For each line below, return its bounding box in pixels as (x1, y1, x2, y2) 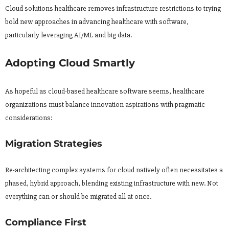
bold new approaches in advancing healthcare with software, (5, 17, 189, 27)
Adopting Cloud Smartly (5, 57, 135, 70)
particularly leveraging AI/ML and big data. (5, 31, 132, 40)
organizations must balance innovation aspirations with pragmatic (5, 100, 205, 109)
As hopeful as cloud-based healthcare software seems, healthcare (5, 87, 204, 96)
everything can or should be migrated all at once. (5, 192, 151, 201)
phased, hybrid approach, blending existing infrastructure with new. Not (5, 179, 218, 188)
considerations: (5, 113, 53, 123)
